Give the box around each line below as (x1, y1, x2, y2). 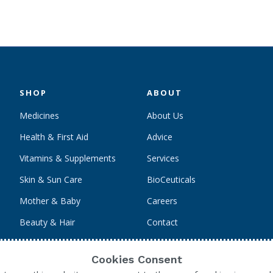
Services (147, 152, 180, 165)
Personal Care (19, 238, 75, 250)
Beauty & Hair (19, 216, 75, 229)
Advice (147, 131, 173, 143)
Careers (147, 195, 178, 207)
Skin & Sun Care (19, 174, 82, 186)
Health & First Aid (19, 131, 88, 143)
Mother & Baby (19, 195, 80, 207)
